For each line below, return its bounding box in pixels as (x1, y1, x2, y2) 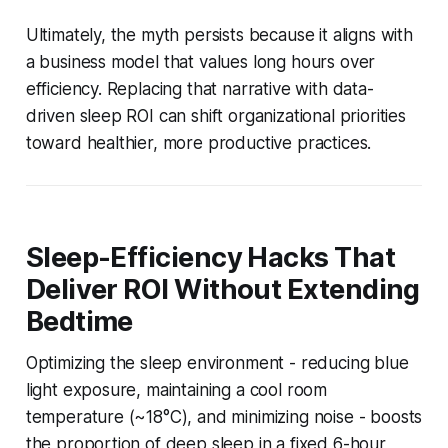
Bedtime (25, 304, 133, 338)
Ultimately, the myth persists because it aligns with (25, 24, 413, 45)
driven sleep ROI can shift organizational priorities (25, 105, 406, 126)
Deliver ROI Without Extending (25, 272, 420, 306)
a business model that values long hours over (25, 51, 376, 72)
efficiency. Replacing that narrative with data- (25, 78, 374, 99)
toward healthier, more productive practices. (25, 132, 372, 153)
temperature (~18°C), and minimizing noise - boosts (25, 406, 423, 427)
